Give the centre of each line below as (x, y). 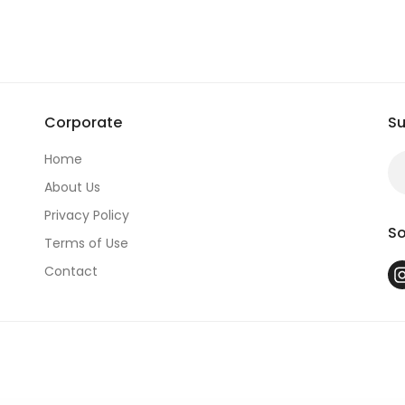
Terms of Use (86, 243)
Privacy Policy (87, 215)
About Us (72, 187)
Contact (71, 271)
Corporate (83, 122)
